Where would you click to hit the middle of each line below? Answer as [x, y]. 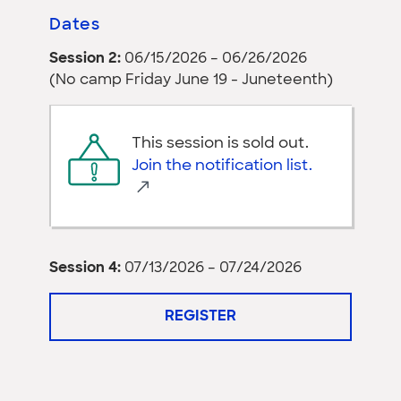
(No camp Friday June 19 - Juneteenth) [191, 80]
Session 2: [85, 59]
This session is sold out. [220, 143]
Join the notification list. [222, 166]
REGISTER [200, 316]
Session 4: [85, 268]
